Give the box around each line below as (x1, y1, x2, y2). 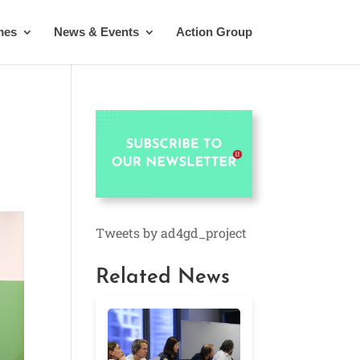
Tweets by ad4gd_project (96, 224, 247, 242)
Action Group (175, 25, 252, 39)
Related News (96, 267, 231, 289)
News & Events (53, 25, 139, 39)
